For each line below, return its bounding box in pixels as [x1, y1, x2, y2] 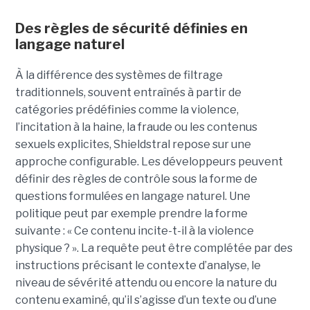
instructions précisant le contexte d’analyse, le [15, 259, 261, 273]
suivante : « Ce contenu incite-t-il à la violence [15, 224, 254, 238]
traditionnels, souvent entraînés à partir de [15, 86, 241, 100]
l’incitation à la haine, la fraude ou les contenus [15, 120, 257, 134]
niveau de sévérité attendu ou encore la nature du [15, 276, 277, 290]
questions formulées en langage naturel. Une [15, 190, 250, 203]
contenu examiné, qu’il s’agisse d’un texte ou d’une [15, 293, 277, 307]
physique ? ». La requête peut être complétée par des [15, 241, 293, 255]
